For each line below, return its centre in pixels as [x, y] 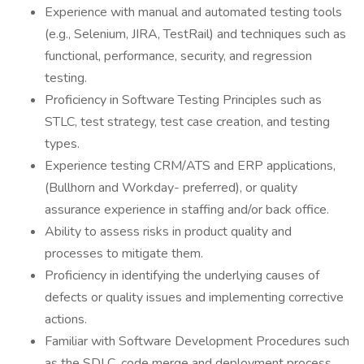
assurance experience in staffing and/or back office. [187, 210]
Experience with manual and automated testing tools [193, 12]
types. [62, 144]
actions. [66, 319]
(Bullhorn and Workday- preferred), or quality [171, 188]
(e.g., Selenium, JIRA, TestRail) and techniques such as [195, 34]
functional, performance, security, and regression [178, 56]
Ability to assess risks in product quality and [168, 232]
